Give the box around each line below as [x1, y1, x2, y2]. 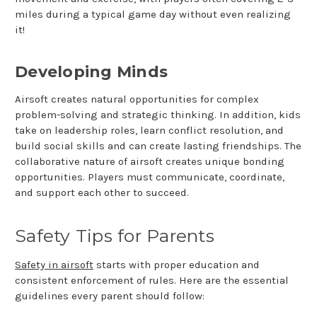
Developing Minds [15, 62, 168, 82]
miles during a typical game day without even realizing [15, 8, 291, 21]
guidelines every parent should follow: [15, 289, 204, 303]
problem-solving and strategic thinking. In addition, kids [15, 108, 301, 122]
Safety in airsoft [15, 258, 93, 272]
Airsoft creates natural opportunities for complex [15, 93, 259, 106]
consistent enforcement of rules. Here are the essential [15, 274, 289, 287]
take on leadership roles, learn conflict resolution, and [15, 124, 284, 137]
